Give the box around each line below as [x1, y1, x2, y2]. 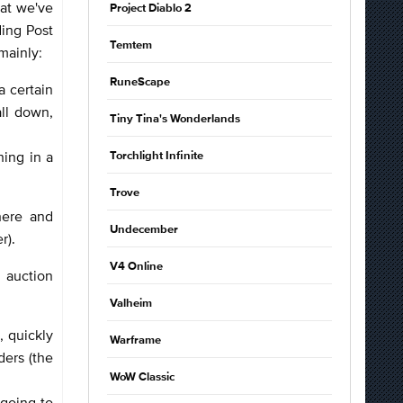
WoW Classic [110, 372, 175, 383]
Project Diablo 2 [110, 3, 192, 14]
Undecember [110, 224, 178, 236]
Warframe [110, 335, 161, 346]
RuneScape [110, 76, 170, 88]
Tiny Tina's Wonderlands [110, 113, 240, 125]
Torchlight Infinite [110, 150, 203, 162]
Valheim [110, 298, 152, 309]
